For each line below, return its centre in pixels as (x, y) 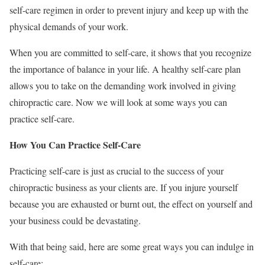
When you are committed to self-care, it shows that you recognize (130, 52)
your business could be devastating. (75, 220)
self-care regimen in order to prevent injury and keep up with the (129, 9)
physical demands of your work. (69, 26)
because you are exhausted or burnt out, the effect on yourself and (131, 203)
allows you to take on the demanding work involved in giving (123, 85)
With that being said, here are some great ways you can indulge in (132, 246)
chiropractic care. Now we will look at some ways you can (118, 102)
